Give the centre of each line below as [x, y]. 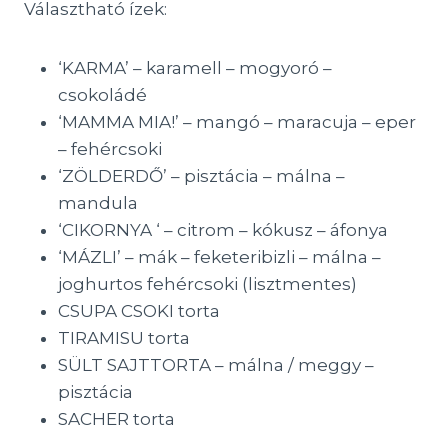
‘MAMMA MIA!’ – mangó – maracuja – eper [237, 122]
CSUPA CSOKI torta [139, 311]
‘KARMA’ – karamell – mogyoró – [195, 68]
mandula [98, 203]
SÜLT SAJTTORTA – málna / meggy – [216, 365]
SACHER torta [116, 419]
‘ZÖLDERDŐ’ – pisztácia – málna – [201, 176]
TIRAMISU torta [124, 338]
